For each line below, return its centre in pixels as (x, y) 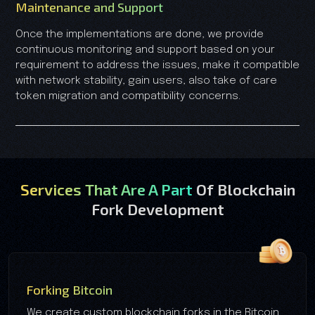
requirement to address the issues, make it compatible (157, 65)
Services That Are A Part (108, 189)
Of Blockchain (245, 189)
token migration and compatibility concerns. (128, 96)
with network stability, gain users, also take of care (146, 81)
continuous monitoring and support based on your (145, 50)
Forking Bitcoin (70, 289)
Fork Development (157, 208)
